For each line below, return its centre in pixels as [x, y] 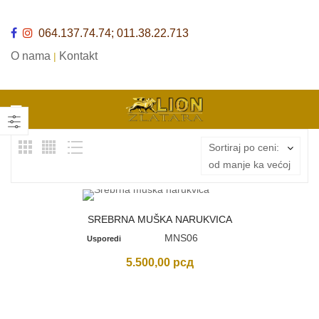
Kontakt [78, 56]
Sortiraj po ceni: [244, 147]
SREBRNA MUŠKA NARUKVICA [159, 219]
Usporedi [104, 239]
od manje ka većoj [250, 164]
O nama [31, 56]
